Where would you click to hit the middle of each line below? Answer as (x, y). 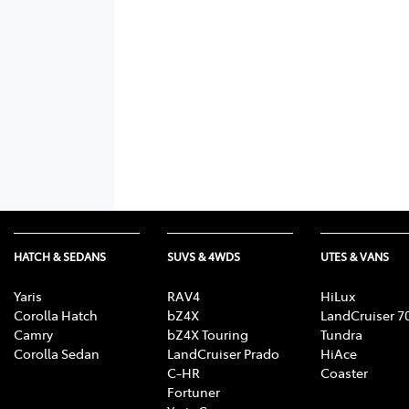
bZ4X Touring (208, 334)
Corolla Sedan (57, 353)
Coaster (344, 372)
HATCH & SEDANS (60, 256)
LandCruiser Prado (223, 353)
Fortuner (194, 391)
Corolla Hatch (56, 315)
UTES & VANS (355, 256)
